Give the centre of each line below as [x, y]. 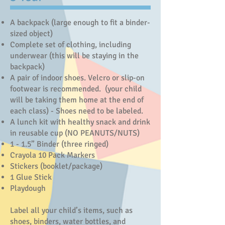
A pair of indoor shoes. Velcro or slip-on [77, 78]
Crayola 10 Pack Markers [52, 155]
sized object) [31, 34]
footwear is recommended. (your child [76, 89]
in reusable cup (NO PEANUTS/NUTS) [75, 133]
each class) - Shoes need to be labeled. [77, 111]
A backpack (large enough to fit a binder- [80, 23]
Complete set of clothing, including [71, 45]
